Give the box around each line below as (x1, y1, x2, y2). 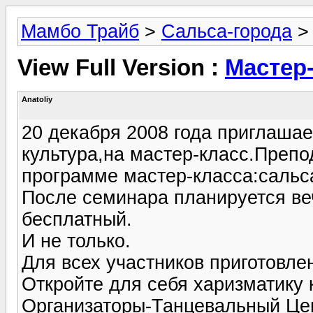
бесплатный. (22, 208, 132, 230)
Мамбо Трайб (21, 21, 139, 42)
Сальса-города (161, 21, 292, 42)
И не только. (22, 230, 131, 252)
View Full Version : (17, 55, 225, 81)
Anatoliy (22, 94, 52, 103)
